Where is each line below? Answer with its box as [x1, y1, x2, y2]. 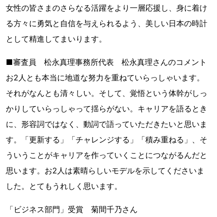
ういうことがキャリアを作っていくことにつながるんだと [6, 150, 207, 160]
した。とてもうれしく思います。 [6, 181, 122, 191]
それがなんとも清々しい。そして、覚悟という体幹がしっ [6, 88, 207, 98]
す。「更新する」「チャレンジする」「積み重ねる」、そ [6, 134, 207, 144]
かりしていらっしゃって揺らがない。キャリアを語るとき [6, 103, 207, 113]
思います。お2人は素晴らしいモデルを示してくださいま [6, 165, 204, 175]
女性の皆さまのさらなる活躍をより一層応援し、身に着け [6, 2, 207, 13]
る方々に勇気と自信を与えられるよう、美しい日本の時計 [6, 18, 207, 28]
